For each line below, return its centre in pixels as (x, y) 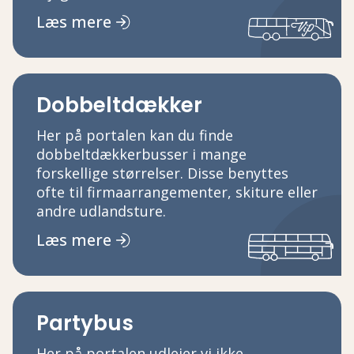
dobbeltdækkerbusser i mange (141, 154)
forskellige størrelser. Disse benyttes (162, 173)
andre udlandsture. (101, 211)
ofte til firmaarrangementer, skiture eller (177, 192)
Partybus (85, 323)
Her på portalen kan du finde (135, 135)
